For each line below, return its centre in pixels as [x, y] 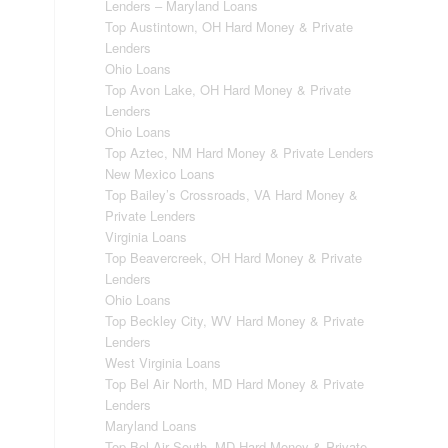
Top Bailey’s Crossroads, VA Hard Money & [232, 194]
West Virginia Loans [163, 362]
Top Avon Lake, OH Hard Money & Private [228, 89]
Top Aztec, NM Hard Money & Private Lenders [240, 152]
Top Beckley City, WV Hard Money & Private [235, 320]
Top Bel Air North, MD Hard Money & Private [235, 383]
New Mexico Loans [160, 173]
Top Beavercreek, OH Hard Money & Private [234, 257]
